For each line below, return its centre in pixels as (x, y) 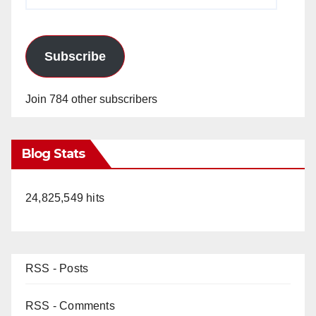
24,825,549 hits (65, 197)
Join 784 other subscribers (91, 99)
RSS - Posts (57, 268)
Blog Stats (53, 153)
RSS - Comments (70, 305)
